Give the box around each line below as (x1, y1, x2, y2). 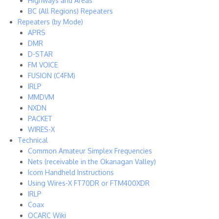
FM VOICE (28, 61, 58, 69)
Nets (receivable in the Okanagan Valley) (28, 157, 156, 166)
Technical (18, 136, 48, 144)
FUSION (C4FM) (28, 71, 75, 80)
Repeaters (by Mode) (18, 18, 83, 26)
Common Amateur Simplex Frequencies (28, 147, 152, 155)
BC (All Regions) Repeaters (28, 7, 113, 15)
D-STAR (28, 50, 53, 58)
